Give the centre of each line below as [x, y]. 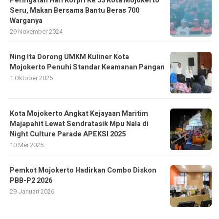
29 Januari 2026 [32, 192]
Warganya [26, 21]
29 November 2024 [36, 32]
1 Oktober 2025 [31, 78]
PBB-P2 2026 [31, 181]
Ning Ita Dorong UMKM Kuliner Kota [69, 57]
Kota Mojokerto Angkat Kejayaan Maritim [79, 114]
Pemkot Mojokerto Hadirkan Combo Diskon [83, 171]
